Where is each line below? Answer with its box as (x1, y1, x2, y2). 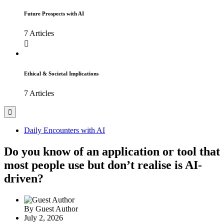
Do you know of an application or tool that (4, 145, 220, 158)
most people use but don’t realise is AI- (4, 158, 202, 171)
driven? (4, 172, 43, 185)
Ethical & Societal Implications (24, 70, 98, 77)
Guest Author (35, 204, 78, 213)
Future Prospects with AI (24, 10, 84, 17)
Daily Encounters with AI (24, 126, 105, 135)
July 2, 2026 (24, 213, 63, 222)
